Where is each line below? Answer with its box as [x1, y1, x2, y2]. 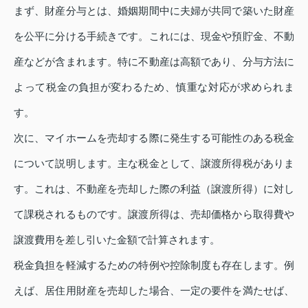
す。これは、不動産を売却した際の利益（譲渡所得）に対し [14, 182, 294, 195]
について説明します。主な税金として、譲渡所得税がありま [14, 157, 294, 169]
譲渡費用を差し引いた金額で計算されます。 [14, 233, 220, 245]
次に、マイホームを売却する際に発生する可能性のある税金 [14, 131, 294, 144]
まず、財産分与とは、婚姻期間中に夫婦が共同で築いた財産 [14, 4, 294, 16]
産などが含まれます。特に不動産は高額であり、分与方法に [14, 55, 294, 67]
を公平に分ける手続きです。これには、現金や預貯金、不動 [14, 30, 294, 42]
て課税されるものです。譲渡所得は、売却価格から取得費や [14, 208, 294, 220]
